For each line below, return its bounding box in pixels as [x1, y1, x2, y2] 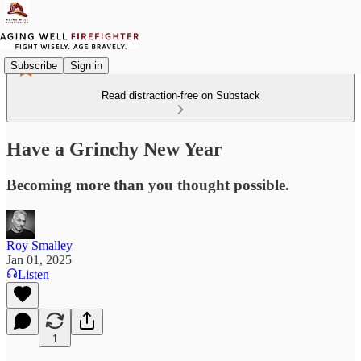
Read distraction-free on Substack [101, 89, 260, 102]
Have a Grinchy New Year [6, 138, 222, 160]
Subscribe [10, 59, 57, 72]
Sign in [70, 59, 102, 72]
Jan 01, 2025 [6, 252, 72, 267]
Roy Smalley [6, 238, 73, 252]
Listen [18, 267, 49, 281]
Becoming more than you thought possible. [6, 176, 289, 193]
